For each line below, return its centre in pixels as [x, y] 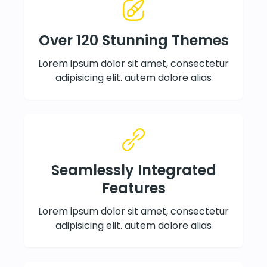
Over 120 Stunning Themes [133, 40]
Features [133, 188]
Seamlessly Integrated [133, 170]
